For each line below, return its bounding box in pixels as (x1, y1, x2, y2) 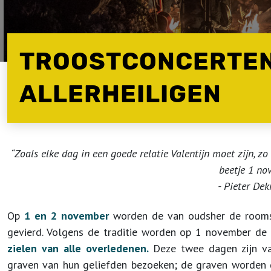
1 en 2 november (24, 209, 113, 223)
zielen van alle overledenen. (7, 241, 149, 255)
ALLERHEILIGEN (19, 80, 221, 108)
